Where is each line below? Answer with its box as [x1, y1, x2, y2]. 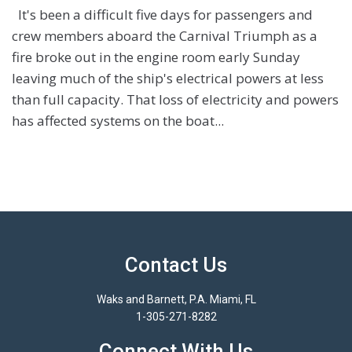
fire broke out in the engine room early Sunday [12, 47, 300, 66]
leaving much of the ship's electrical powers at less [12, 68, 324, 87]
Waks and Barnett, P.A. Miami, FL [96, 292, 256, 306]
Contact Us [125, 252, 227, 277]
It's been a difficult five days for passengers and [12, 5, 313, 24]
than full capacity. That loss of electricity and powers [12, 90, 339, 108]
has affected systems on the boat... [12, 111, 224, 130]
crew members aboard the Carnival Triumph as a [12, 26, 317, 45]
